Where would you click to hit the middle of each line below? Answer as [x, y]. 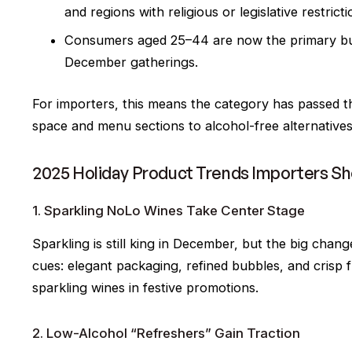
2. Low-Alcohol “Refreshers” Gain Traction [167, 334]
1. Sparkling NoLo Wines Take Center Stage [169, 210]
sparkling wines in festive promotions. [146, 288]
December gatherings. [132, 62]
